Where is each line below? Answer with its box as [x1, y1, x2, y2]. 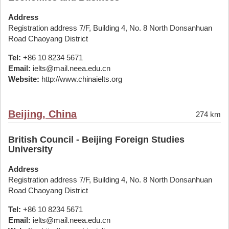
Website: [8, 75, 39, 83]
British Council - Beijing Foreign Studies [8, 134, 185, 145]
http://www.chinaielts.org [39, 75, 122, 83]
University [8, 144, 53, 154]
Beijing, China [8, 108, 77, 120]
